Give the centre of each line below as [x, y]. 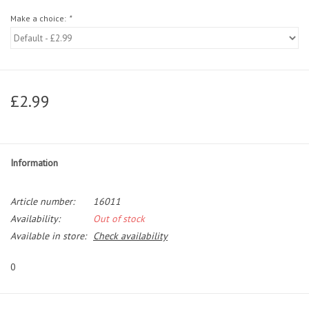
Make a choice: [39, 19]
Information [34, 163]
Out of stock [119, 219]
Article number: [42, 202]
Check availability [130, 236]
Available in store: [48, 236]
